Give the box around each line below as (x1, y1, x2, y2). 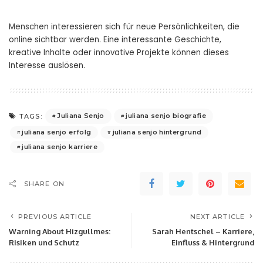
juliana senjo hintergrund (112, 127, 202, 136)
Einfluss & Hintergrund (171, 237, 254, 247)
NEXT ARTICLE (190, 212, 245, 221)
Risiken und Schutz (9, 237, 79, 247)
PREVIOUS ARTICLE (18, 212, 92, 221)
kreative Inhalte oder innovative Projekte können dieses (9, 46, 229, 58)
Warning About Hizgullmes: (9, 226, 110, 236)
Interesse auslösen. (9, 59, 85, 71)
